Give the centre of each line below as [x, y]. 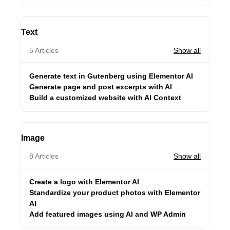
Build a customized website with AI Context [105, 98]
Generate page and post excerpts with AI [101, 87]
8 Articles [44, 156]
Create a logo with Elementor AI [84, 182]
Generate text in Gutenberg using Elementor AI [111, 76]
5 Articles [44, 50]
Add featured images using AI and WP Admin [108, 214]
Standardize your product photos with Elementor [115, 193]
